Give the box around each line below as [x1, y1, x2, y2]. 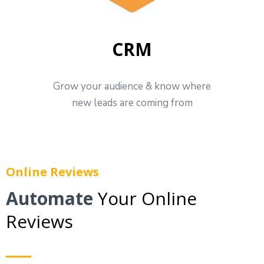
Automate [6, 186, 98, 210]
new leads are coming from [71, 95, 193, 110]
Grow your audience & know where [53, 79, 211, 93]
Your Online [98, 186, 197, 210]
